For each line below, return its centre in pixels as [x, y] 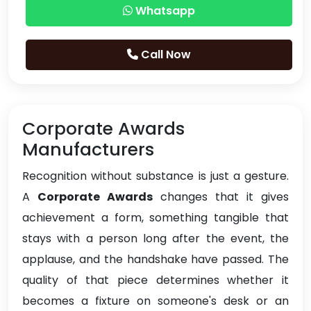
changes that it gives [221, 197]
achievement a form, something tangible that [155, 218]
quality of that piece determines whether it [155, 280]
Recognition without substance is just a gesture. [155, 176]
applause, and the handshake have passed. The [155, 260]
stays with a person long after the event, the [155, 239]
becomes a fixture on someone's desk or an [155, 301]
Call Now [165, 55]
